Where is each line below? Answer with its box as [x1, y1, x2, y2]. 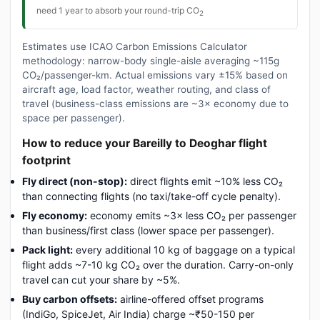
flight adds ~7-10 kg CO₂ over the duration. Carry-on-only [22, 258, 294, 271]
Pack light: [22, 243, 73, 256]
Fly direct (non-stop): [22, 174, 127, 187]
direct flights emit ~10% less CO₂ [127, 174, 283, 187]
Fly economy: [22, 209, 87, 221]
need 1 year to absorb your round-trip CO [36, 4, 199, 16]
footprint [22, 153, 71, 167]
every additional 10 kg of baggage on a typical [73, 243, 295, 256]
